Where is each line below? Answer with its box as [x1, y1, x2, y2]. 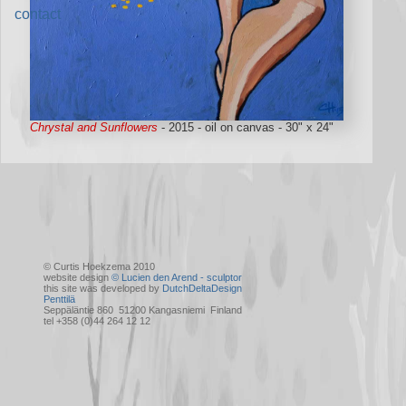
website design [43, 271, 112, 283]
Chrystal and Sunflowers [30, 121, 159, 135]
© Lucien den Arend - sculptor [111, 271, 243, 283]
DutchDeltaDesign [162, 282, 243, 294]
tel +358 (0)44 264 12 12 [43, 314, 151, 326]
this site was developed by [43, 282, 163, 294]
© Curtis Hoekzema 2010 [43, 260, 156, 272]
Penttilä [43, 293, 76, 304]
